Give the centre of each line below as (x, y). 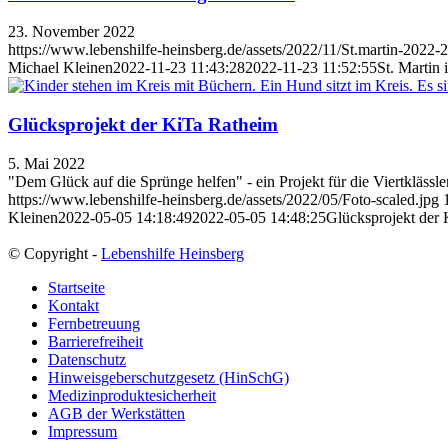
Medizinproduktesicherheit (132, 395)
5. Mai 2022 (46, 163)
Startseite (76, 287)
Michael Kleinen (60, 68)
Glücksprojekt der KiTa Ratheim (143, 125)
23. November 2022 (71, 32)
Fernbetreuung (94, 323)
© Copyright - (54, 253)
